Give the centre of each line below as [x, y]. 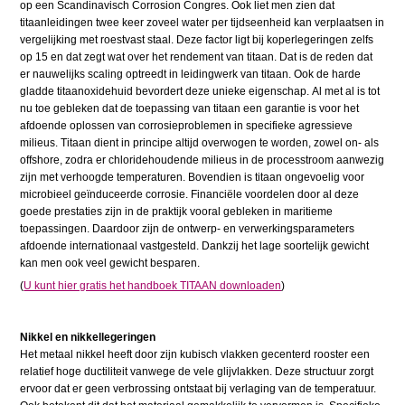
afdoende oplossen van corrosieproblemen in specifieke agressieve [187, 126]
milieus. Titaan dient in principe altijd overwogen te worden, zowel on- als [200, 143]
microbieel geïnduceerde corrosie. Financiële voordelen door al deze [190, 195]
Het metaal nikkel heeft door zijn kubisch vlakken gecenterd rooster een [195, 355]
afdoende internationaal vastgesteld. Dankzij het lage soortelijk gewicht [195, 246]
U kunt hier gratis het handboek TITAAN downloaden [153, 286]
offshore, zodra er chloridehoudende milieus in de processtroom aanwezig [202, 160]
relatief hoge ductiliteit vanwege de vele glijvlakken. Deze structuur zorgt [197, 372]
